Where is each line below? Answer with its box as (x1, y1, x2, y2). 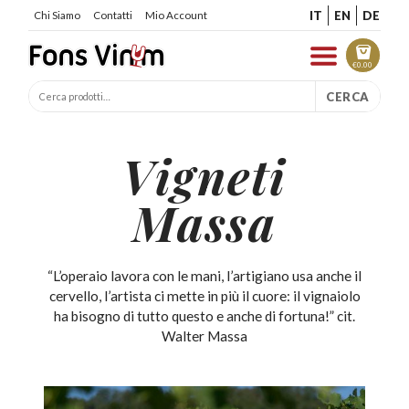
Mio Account (144, 8, 207, 21)
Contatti (92, 8, 132, 21)
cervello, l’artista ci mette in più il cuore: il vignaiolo (48, 287, 361, 304)
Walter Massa (162, 327, 247, 344)
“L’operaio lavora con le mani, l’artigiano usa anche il (47, 267, 362, 284)
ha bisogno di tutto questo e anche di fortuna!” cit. (54, 307, 355, 324)
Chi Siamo (33, 8, 80, 21)
